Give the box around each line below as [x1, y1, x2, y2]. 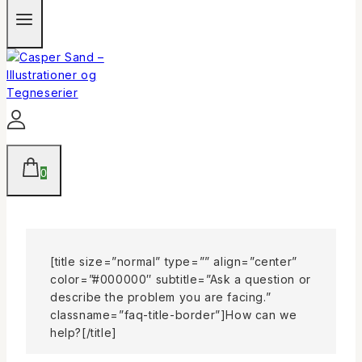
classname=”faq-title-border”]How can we [50, 307, 297, 322]
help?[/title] [50, 325, 117, 339]
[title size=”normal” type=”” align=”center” [50, 254, 297, 268]
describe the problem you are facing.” [50, 289, 271, 304]
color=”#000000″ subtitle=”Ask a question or [50, 271, 311, 286]
